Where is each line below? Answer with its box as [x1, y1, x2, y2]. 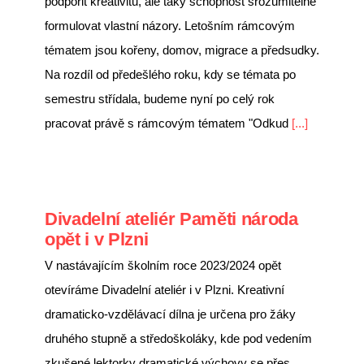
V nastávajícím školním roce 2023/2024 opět [45, 258, 281, 272]
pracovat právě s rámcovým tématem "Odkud [45, 115, 292, 130]
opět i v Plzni [45, 228, 149, 249]
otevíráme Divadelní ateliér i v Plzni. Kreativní [45, 282, 284, 297]
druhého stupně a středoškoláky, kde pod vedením [45, 331, 312, 345]
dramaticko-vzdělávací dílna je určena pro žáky [45, 306, 296, 321]
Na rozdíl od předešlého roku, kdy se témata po [45, 67, 296, 81]
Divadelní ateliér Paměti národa [45, 208, 298, 229]
